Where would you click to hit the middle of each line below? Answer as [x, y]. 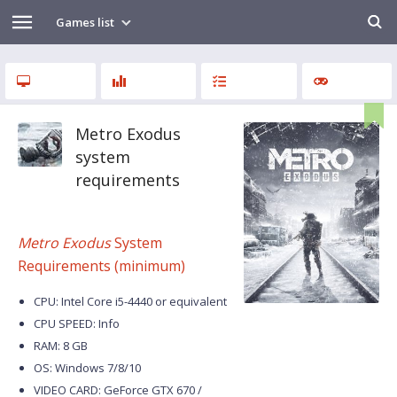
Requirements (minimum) [101, 266]
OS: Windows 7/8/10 [87, 368]
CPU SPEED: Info [77, 323]
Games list [86, 22]
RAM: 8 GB [61, 346]
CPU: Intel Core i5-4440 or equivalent [130, 301]
